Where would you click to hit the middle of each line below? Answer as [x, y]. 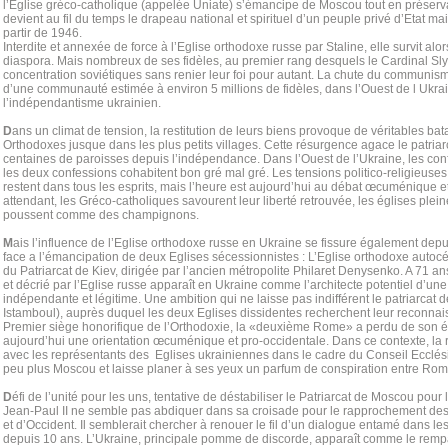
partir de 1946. [42, 33]
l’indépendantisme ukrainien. [82, 103]
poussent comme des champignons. [101, 215]
